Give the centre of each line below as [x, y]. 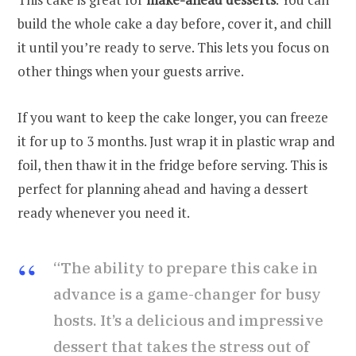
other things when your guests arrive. [131, 72]
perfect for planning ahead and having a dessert [163, 189]
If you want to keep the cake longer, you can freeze [173, 118]
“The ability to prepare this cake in [186, 268]
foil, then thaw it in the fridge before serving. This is [172, 165]
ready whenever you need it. [104, 213]
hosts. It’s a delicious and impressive [188, 321]
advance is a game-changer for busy [187, 294]
